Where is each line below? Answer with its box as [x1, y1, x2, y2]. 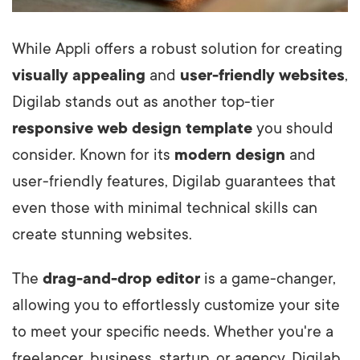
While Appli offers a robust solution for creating [12, 39, 342, 58]
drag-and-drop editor [43, 269, 200, 288]
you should [252, 119, 333, 137]
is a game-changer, [200, 269, 336, 288]
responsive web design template [12, 119, 252, 137]
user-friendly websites [180, 66, 345, 84]
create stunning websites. [12, 225, 192, 243]
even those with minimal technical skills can [12, 198, 317, 217]
